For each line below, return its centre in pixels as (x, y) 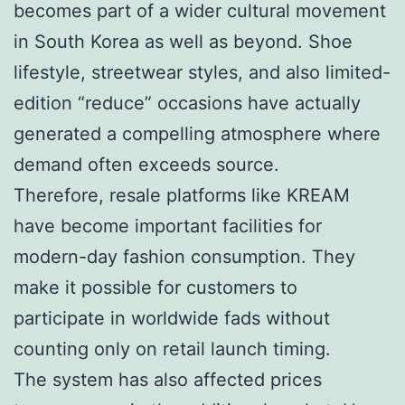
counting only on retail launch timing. (172, 348)
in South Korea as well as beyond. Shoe (183, 41)
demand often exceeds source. (146, 164)
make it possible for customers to (155, 287)
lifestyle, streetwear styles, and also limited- (202, 72)
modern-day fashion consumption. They (184, 256)
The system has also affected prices (168, 379)
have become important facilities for (168, 226)
